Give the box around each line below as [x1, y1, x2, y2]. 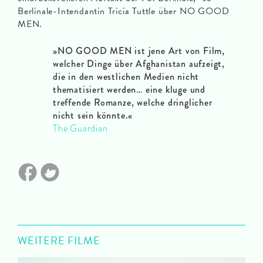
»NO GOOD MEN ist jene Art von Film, [53, 44, 225, 58]
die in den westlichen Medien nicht [53, 70, 200, 84]
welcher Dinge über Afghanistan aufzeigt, [53, 57, 225, 71]
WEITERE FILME [18, 232, 100, 249]
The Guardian [53, 122, 108, 136]
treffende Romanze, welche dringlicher [53, 96, 213, 110]
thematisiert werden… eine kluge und [53, 83, 206, 97]
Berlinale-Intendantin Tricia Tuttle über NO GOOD [18, 4, 230, 19]
